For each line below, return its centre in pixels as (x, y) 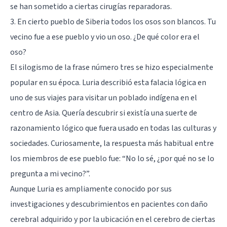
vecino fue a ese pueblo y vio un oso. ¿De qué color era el (105, 37)
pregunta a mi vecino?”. (50, 174)
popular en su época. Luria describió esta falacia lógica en (108, 82)
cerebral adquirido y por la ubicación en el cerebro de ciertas (113, 219)
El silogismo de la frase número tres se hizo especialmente (112, 67)
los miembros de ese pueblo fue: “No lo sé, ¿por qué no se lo (112, 158)
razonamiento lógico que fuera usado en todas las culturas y (113, 128)
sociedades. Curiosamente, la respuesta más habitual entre (112, 143)
